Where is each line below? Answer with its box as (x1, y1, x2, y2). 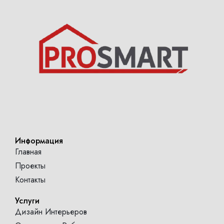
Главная (15, 146, 41, 158)
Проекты (15, 160, 45, 172)
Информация (15, 135, 63, 147)
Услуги (15, 195, 39, 207)
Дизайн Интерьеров (15, 206, 87, 218)
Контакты (15, 174, 45, 186)
